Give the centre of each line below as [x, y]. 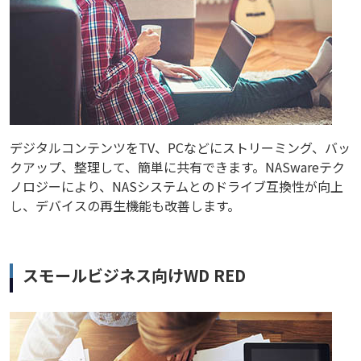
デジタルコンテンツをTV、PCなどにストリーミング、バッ [180, 148]
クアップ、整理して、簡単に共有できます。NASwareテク [177, 167]
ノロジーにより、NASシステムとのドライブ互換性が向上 [176, 187]
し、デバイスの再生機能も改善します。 [125, 206]
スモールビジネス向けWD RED [134, 276]
